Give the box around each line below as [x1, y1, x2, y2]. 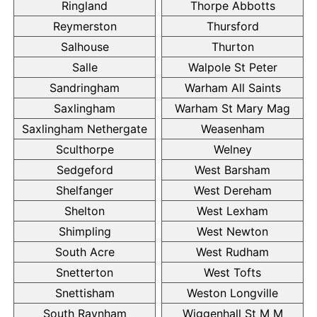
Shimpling [58, 224, 111, 238]
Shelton [64, 203, 105, 218]
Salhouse [60, 39, 109, 54]
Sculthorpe [55, 142, 114, 156]
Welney [213, 142, 252, 156]
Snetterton [56, 265, 113, 279]
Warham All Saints [184, 80, 281, 95]
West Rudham [196, 244, 269, 259]
